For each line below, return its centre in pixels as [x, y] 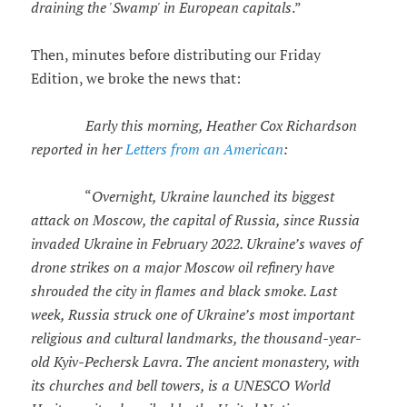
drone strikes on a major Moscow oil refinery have [182, 268]
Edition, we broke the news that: [135, 79]
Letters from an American [204, 149]
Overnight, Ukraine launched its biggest [213, 197]
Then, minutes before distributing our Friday [175, 55]
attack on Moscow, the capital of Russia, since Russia [195, 220]
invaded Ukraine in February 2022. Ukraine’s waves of [196, 244]
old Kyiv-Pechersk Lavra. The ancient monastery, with [195, 362]
